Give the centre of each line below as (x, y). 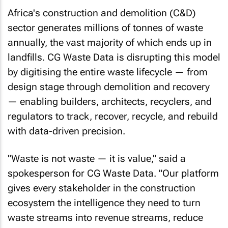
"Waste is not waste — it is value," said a (97, 159)
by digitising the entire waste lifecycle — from (108, 72)
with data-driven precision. (66, 131)
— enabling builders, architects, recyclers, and (110, 101)
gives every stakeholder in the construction (102, 188)
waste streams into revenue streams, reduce (105, 218)
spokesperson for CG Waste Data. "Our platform (113, 173)
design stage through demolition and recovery (109, 87)
